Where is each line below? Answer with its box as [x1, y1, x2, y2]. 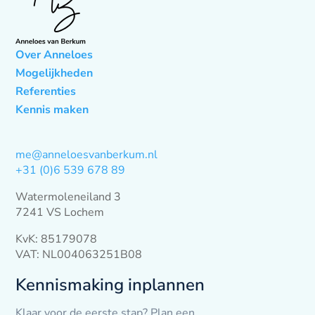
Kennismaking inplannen [15, 273, 205, 296]
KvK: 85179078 [15, 231, 98, 247]
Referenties [15, 83, 77, 99]
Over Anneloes [15, 46, 94, 63]
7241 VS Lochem [15, 204, 105, 220]
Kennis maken [15, 101, 89, 117]
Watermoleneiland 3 [15, 188, 122, 205]
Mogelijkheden [15, 65, 94, 81]
